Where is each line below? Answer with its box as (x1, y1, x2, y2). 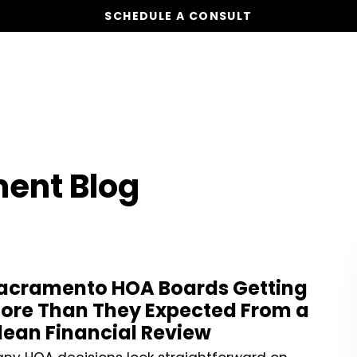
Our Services (97, 57, 186, 75)
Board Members (203, 57, 315, 75)
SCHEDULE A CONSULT (104, 7, 253, 24)
